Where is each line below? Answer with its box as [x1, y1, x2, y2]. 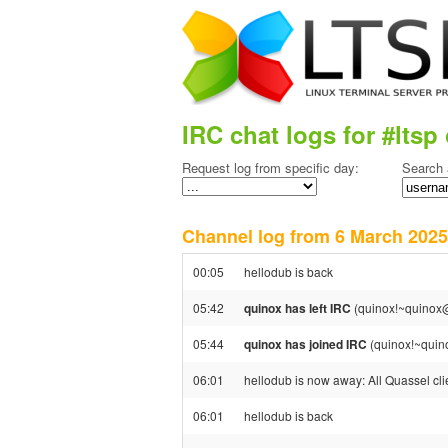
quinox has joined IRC [244, 335, 367, 353]
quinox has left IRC [244, 299, 351, 317]
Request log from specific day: [182, 158, 359, 177]
